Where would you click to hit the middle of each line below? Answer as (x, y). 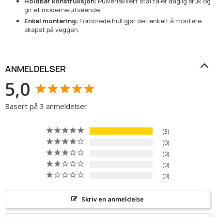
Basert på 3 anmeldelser (46, 106)
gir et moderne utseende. (63, 10)
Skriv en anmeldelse (112, 199)
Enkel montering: (51, 21)
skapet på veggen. (52, 30)
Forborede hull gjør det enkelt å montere (140, 21)
